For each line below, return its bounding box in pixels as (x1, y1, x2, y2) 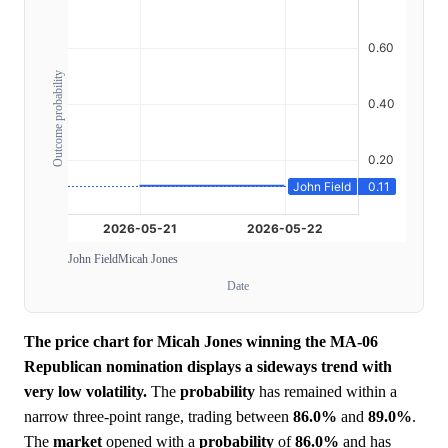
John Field (68, 252, 118, 267)
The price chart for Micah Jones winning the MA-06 (24, 333, 378, 351)
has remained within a (255, 383, 397, 401)
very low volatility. (24, 383, 147, 401)
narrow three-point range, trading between (24, 408, 293, 426)
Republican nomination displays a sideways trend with (24, 358, 392, 376)
